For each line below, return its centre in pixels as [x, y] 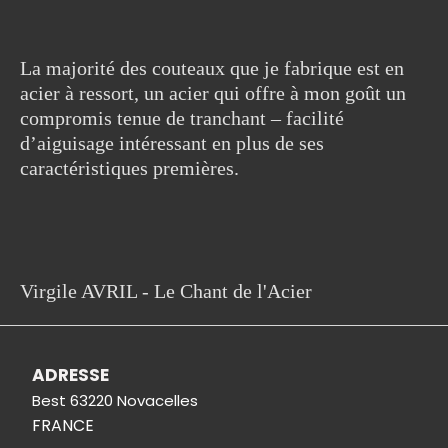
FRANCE [63, 425]
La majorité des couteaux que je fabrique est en [212, 68]
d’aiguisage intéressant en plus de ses [172, 143]
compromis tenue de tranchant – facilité [182, 118]
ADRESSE [71, 375]
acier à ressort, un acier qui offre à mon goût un [213, 93]
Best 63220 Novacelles [115, 400]
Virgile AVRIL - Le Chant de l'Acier [166, 291]
